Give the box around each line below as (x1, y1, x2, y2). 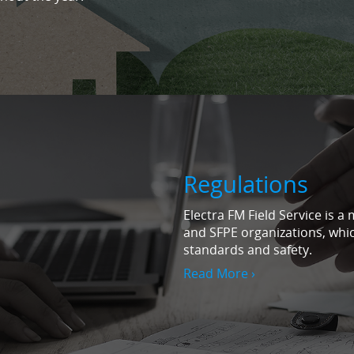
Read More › (183, 265, 255, 283)
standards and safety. (183, 241, 312, 259)
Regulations (183, 168, 308, 199)
